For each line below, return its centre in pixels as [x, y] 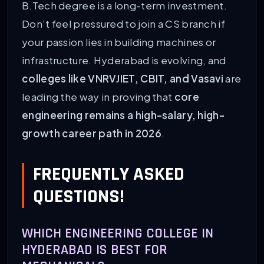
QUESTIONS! [79, 197]
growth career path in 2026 [92, 133]
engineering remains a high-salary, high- [123, 115]
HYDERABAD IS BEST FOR [95, 250]
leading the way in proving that [98, 96]
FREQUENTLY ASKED [109, 174]
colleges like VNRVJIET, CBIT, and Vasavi [123, 78]
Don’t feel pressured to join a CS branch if [123, 23]
